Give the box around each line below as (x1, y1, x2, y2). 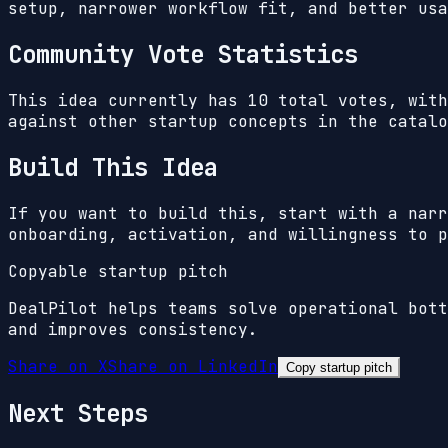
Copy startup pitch (286, 359, 392, 375)
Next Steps (8, 397, 148, 429)
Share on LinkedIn (108, 355, 278, 377)
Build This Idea (8, 152, 218, 184)
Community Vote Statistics (8, 39, 358, 71)
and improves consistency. (8, 318, 258, 340)
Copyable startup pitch (8, 260, 228, 282)
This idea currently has (8, 90, 248, 112)
